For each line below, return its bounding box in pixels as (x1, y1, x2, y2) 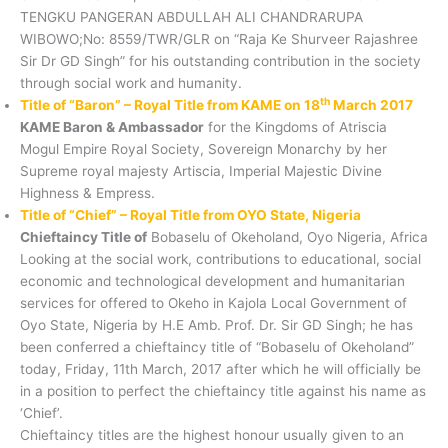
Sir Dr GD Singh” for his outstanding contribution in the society (20, 52, 421, 69)
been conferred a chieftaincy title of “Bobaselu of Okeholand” (20, 338, 414, 355)
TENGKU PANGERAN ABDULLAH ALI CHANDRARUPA (20, 8, 363, 25)
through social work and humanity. (20, 74, 242, 91)
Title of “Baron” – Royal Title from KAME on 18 (20, 96, 320, 113)
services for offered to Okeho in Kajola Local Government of (20, 294, 407, 311)
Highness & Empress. (20, 184, 155, 201)
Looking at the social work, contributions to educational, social (20, 250, 421, 267)
